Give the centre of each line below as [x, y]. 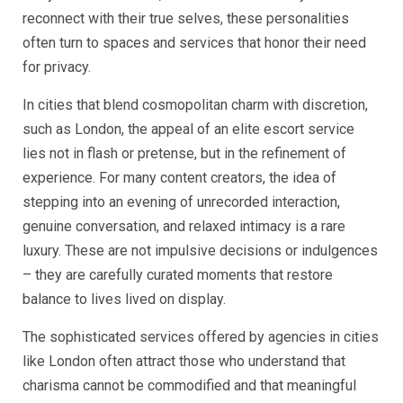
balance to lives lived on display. [124, 300]
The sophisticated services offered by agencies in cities [201, 337]
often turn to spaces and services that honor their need [194, 43]
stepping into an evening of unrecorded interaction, [181, 202]
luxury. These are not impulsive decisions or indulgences [200, 251]
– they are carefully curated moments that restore [178, 275]
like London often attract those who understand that [184, 362]
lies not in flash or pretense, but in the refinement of [184, 154]
